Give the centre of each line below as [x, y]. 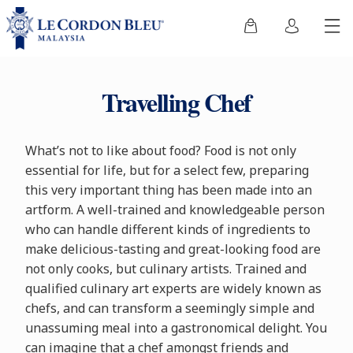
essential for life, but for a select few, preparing [167, 170]
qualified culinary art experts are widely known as [173, 288]
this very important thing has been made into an [168, 190]
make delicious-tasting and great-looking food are [173, 249]
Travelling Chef [176, 102]
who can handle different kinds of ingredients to [167, 229]
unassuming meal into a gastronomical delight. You [176, 328]
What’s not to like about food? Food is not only [160, 150]
